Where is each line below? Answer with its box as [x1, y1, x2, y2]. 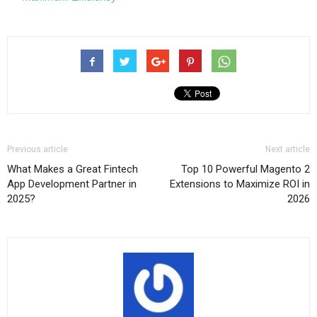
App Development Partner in [7, 178, 137, 191]
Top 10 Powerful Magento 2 [181, 163, 310, 176]
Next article [265, 144, 310, 155]
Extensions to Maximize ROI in [170, 178, 310, 191]
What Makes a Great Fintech [7, 163, 138, 176]
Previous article [7, 144, 68, 155]
